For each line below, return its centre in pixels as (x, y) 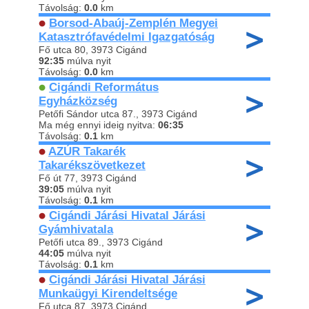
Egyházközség (78, 101)
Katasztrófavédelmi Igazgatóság (127, 37)
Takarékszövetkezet (92, 165)
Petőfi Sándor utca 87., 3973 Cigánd (118, 114)
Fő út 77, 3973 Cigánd (88, 178)
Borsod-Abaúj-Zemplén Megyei (133, 23)
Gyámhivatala (76, 229)
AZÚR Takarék (87, 151)
